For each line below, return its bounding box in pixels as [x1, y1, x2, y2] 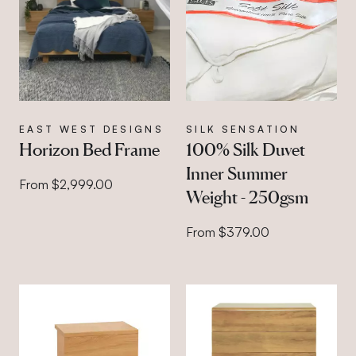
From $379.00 [185, 224, 269, 240]
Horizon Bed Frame [19, 139, 160, 160]
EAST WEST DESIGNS [19, 123, 164, 135]
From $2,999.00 [19, 176, 113, 192]
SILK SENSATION [185, 123, 300, 135]
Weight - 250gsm [185, 187, 308, 207]
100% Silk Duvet [185, 139, 305, 160]
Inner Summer [185, 163, 288, 184]
